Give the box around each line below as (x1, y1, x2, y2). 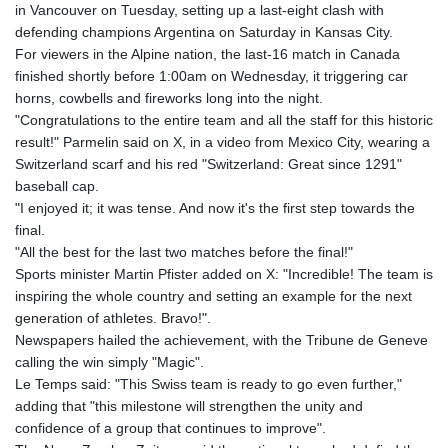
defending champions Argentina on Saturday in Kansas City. (15, 23, 393, 40)
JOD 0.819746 (217, 361, 307, 378)
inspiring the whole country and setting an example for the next (15, 287, 412, 304)
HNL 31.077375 (217, 53, 313, 70)
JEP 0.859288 (217, 317, 305, 334)
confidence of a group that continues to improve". (15, 419, 326, 436)
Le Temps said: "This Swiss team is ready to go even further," (15, 375, 402, 392)
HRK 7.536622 (217, 75, 306, 92)
